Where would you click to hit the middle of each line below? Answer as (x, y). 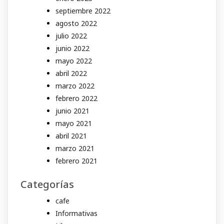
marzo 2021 (75, 148)
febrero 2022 (76, 98)
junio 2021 (72, 110)
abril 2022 (71, 73)
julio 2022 (71, 35)
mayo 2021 (74, 123)
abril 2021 (71, 135)
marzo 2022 (75, 85)
